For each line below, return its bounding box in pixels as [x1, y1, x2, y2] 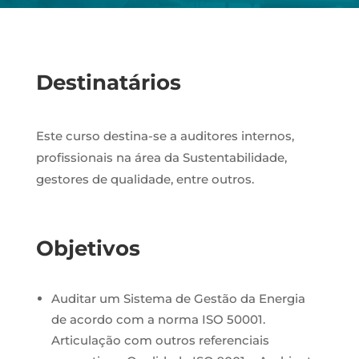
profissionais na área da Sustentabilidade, [35, 150, 287, 165]
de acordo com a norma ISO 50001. [50, 312, 265, 327]
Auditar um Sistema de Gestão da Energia [50, 291, 305, 306]
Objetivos [35, 236, 140, 261]
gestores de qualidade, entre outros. [35, 171, 254, 187]
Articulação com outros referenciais [50, 333, 269, 348]
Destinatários [35, 70, 181, 95]
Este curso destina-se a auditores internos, [35, 128, 294, 143]
